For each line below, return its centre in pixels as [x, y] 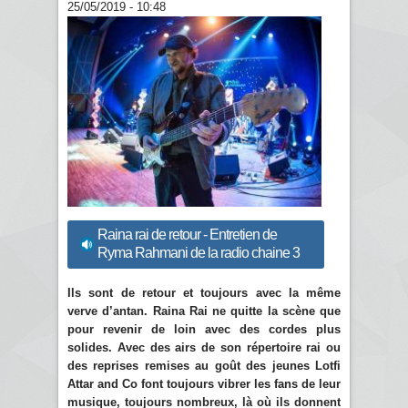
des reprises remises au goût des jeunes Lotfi [204, 365]
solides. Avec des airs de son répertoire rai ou [204, 347]
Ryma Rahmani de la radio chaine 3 [199, 253]
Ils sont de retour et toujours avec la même [204, 292]
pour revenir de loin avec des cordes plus [204, 329]
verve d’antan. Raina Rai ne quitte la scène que [204, 311]
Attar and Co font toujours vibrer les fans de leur [204, 383]
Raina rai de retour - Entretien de [187, 235]
